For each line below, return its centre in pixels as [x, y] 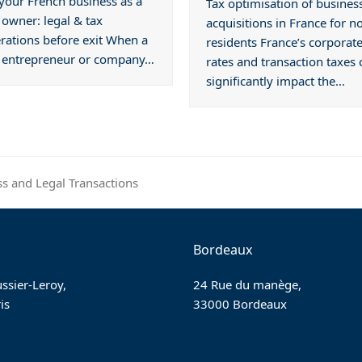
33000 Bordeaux [240, 304]
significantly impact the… [275, 80]
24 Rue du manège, [247, 285]
